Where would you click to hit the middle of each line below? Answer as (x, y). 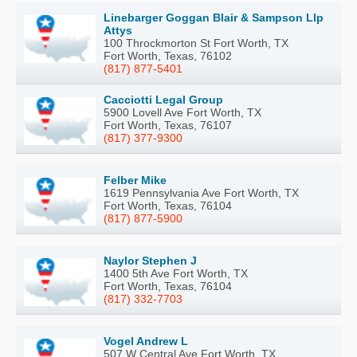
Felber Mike (135, 180)
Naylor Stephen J (150, 260)
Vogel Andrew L (146, 341)
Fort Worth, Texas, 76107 (168, 125)
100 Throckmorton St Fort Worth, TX (196, 43)
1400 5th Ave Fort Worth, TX (176, 273)
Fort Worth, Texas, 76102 (168, 55)
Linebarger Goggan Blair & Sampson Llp (214, 17)
